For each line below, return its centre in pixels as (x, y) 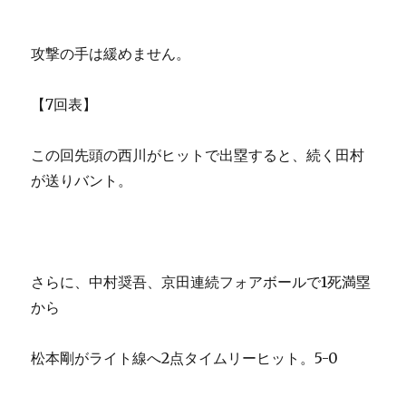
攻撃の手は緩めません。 (111, 54)
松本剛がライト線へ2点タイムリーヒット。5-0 (185, 358)
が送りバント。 (82, 181)
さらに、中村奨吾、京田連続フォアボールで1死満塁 (201, 282)
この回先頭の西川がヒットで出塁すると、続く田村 (198, 155)
